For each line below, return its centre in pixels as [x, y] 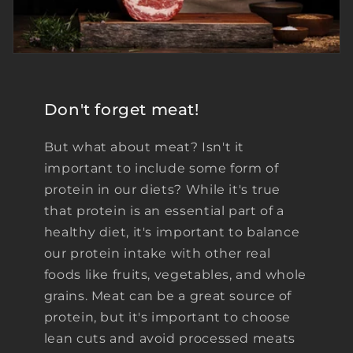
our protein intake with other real [157, 254]
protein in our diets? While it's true [162, 190]
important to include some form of [161, 169]
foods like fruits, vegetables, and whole [175, 275]
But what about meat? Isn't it [144, 147]
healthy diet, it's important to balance [172, 232]
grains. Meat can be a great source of [168, 296]
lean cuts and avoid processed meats [169, 339]
